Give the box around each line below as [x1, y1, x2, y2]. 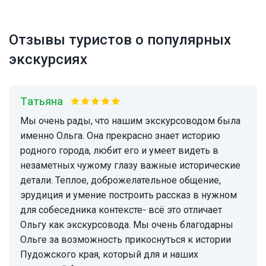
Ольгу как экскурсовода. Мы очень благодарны [20, 219, 233, 231]
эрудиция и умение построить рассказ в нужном [20, 189, 237, 201]
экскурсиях [9, 51, 87, 68]
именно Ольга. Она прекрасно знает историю [20, 130, 220, 142]
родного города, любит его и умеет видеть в [20, 145, 218, 157]
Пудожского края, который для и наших [20, 249, 198, 261]
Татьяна [27, 95, 63, 108]
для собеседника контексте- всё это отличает [20, 204, 222, 216]
